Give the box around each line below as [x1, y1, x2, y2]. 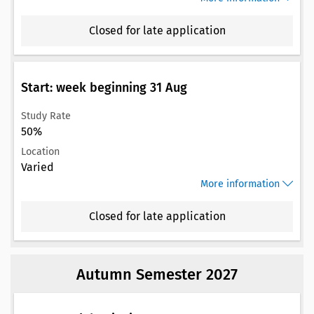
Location [21, 145, 60, 158]
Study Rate [21, 109, 71, 122]
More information [200, 177, 280, 190]
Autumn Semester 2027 [76, 264, 238, 284]
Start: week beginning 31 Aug [21, 79, 187, 95]
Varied [21, 160, 54, 174]
